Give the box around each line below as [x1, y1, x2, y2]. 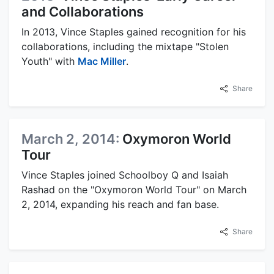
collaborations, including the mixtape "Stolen [21, 40, 229, 53]
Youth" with [21, 55, 78, 68]
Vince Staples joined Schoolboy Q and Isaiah [21, 169, 228, 182]
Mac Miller [78, 55, 126, 68]
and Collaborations [21, 4, 144, 20]
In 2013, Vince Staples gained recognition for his [21, 26, 246, 39]
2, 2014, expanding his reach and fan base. [21, 198, 219, 211]
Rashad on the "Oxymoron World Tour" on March [21, 183, 246, 196]
